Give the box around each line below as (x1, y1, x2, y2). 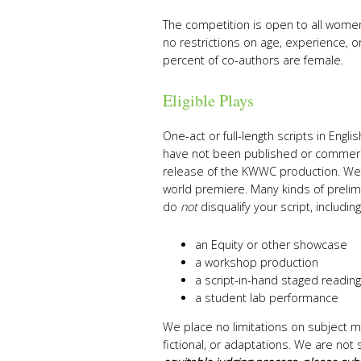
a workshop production (195, 255, 318, 271)
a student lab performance (195, 290, 338, 306)
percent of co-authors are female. (163, 52, 343, 68)
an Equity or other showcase (195, 237, 347, 253)
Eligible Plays (163, 89, 254, 112)
